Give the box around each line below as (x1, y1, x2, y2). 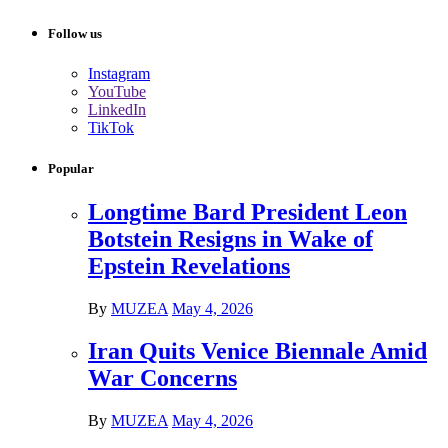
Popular (48, 160, 94, 176)
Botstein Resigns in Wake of (88, 225, 373, 252)
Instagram (88, 64, 150, 82)
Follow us (48, 26, 102, 42)
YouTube (88, 82, 146, 100)
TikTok (88, 118, 134, 136)
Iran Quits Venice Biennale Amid (88, 337, 427, 364)
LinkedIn (88, 100, 146, 118)
